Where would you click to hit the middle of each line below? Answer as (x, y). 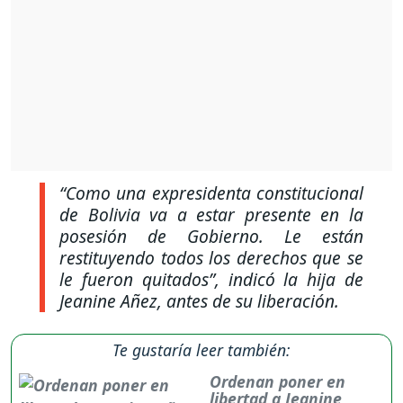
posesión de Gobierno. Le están (211, 236)
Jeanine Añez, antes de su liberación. (199, 300)
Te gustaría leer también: (201, 349)
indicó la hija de (296, 279)
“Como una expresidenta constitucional (211, 193)
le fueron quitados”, (144, 279)
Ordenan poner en (277, 381)
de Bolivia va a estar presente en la (211, 214)
